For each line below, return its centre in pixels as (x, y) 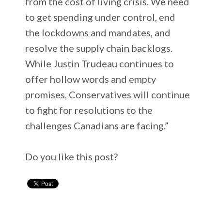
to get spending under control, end (101, 17)
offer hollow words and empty (91, 79)
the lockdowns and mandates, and (98, 32)
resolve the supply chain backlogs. (99, 48)
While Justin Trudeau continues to (100, 63)
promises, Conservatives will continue (108, 94)
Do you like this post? (72, 156)
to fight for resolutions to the (89, 110)
